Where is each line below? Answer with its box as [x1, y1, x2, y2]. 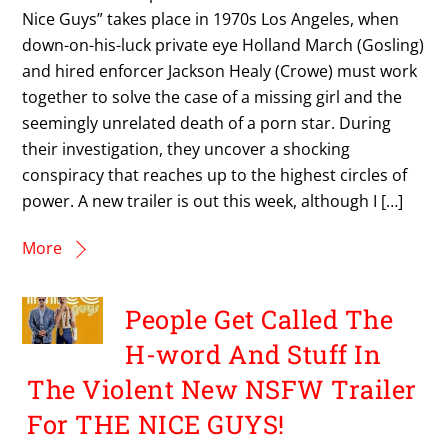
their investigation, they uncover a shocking [22, 137, 351, 160]
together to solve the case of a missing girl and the [22, 85, 403, 108]
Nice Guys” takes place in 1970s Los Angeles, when [22, 7, 400, 30]
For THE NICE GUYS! [27, 407, 285, 442]
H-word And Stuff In [125, 337, 382, 372]
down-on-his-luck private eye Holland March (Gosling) [22, 33, 425, 56]
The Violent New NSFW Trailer [27, 372, 417, 407]
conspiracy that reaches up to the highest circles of [22, 163, 408, 186]
